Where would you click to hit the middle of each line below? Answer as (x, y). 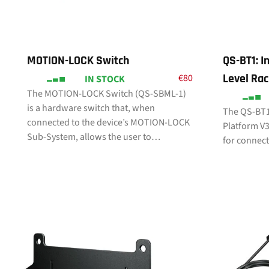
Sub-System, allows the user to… (94, 137)
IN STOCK (105, 79)
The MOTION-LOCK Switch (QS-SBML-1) (107, 94)
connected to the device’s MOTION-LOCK (108, 122)
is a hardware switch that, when (91, 108)
